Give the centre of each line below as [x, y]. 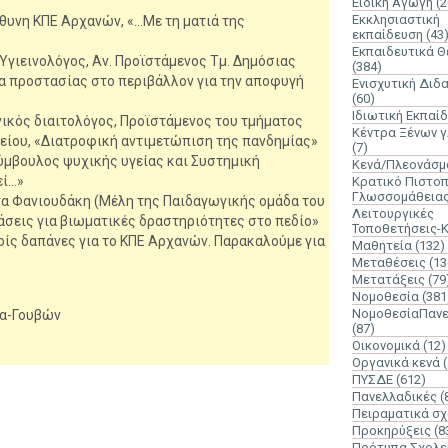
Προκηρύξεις [391, 430]
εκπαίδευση [387, 34]
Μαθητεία [382, 245]
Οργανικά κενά [396, 362]
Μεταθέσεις [389, 262]
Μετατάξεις [388, 279]
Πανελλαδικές [394, 396]
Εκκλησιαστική [396, 19]
